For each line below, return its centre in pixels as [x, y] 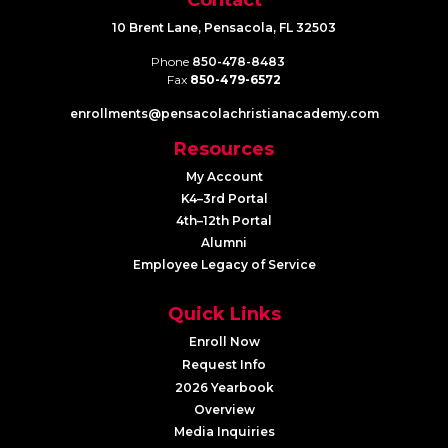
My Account [224, 176]
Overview [224, 409]
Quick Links [224, 313]
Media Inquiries [224, 431]
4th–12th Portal [224, 220]
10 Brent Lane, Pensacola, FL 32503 [224, 27]
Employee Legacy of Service [224, 264]
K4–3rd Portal [224, 198]
